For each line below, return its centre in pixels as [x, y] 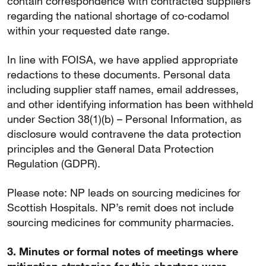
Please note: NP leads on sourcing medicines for [124, 192]
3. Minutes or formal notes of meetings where [123, 251]
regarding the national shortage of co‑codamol [118, 15]
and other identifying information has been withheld [130, 104]
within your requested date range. [88, 30]
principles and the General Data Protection [110, 148]
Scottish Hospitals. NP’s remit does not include [121, 207]
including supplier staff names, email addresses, [123, 89]
